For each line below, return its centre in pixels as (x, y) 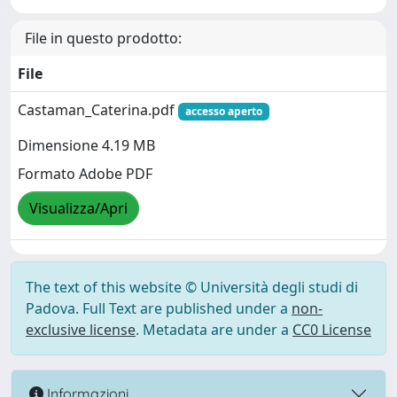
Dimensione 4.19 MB (86, 146)
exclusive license (81, 330)
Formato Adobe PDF (85, 174)
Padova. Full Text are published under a (159, 308)
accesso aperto (223, 111)
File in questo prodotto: (103, 38)
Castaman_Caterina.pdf (98, 110)
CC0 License (332, 330)
